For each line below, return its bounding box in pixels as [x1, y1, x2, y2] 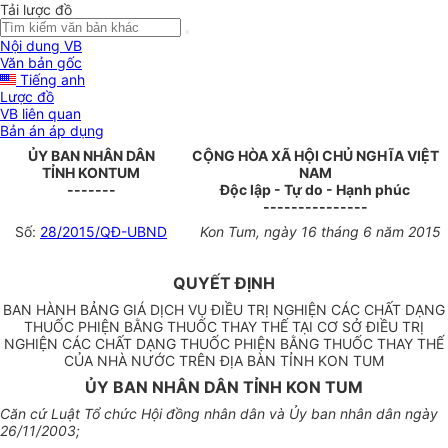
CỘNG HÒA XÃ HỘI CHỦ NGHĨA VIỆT [191, 147, 439, 165]
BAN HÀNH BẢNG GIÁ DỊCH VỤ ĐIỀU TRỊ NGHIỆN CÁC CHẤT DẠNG [3, 301, 445, 319]
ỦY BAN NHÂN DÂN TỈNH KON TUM [85, 377, 363, 398]
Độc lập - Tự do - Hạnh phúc [220, 181, 410, 199]
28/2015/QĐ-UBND [40, 223, 167, 241]
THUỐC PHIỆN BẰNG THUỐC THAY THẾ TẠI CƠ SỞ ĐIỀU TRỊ [24, 318, 424, 336]
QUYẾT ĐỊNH [173, 273, 275, 294]
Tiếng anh [16, 71, 85, 89]
